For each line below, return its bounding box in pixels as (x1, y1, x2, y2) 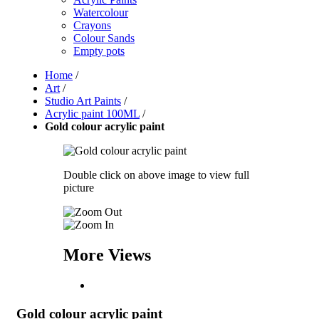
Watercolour (73, 6, 128, 19)
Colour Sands (73, 32, 135, 44)
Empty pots (73, 45, 125, 57)
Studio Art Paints (45, 95, 121, 107)
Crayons (73, 19, 111, 31)
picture (63, 182, 94, 194)
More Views (63, 245, 151, 264)
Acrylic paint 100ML (45, 108, 140, 120)
